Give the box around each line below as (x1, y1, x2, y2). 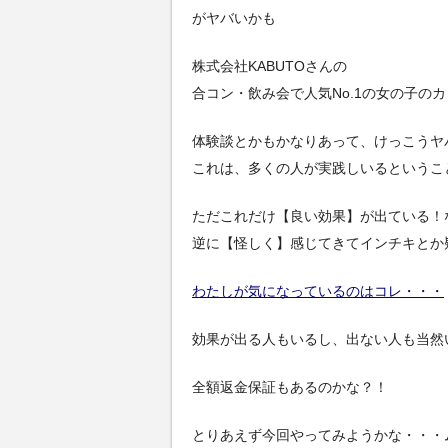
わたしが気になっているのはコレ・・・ (192, 283, 444, 300)
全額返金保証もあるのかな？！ (192, 379, 388, 396)
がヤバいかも (192, 9, 276, 26)
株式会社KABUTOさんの (192, 57, 347, 74)
